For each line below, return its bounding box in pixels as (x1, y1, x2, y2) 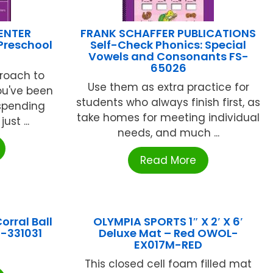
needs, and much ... (117, 125, 219, 140)
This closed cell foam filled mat (85, 256, 252, 271)
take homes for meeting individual (77, 110, 260, 125)
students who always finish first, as (76, 94, 261, 110)
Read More (140, 152, 197, 168)
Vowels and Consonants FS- (88, 48, 249, 64)
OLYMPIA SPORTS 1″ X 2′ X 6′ (93, 213, 244, 229)
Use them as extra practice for (87, 79, 249, 94)
